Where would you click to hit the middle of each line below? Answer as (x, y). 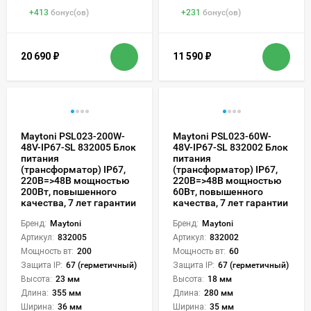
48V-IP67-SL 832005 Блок (78, 147)
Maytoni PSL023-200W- (73, 136)
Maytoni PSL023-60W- (222, 136)
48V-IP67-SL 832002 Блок (230, 147)
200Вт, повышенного (69, 191)
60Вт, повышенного (218, 191)
